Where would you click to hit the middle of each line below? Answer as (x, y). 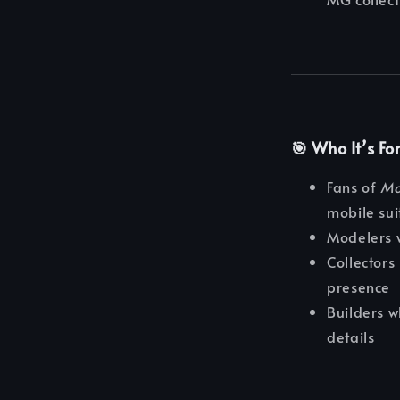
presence (358, 287)
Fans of (354, 187)
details (351, 337)
